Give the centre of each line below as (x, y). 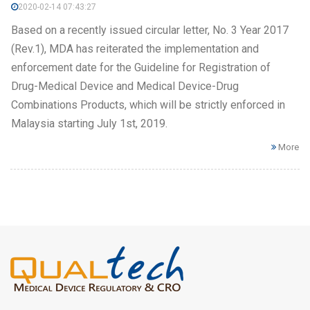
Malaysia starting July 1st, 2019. (89, 124)
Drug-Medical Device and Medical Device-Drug (125, 86)
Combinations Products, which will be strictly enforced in (148, 105)
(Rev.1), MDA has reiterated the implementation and (135, 49)
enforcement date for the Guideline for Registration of (141, 68)
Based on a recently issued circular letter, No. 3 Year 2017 (150, 30)
